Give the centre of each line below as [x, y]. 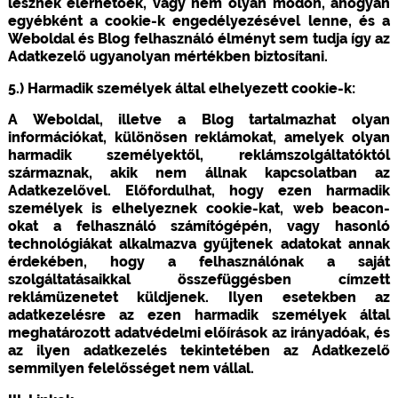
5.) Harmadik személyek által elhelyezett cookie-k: [181, 88]
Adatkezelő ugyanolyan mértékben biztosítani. [167, 56]
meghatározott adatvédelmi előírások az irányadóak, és [199, 332]
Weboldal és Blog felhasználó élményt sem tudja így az [199, 38]
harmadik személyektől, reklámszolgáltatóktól [199, 155]
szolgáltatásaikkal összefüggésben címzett [199, 279]
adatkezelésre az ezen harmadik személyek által [199, 314]
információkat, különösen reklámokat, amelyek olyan [199, 137]
